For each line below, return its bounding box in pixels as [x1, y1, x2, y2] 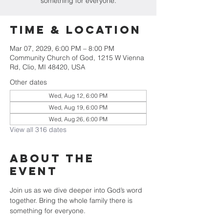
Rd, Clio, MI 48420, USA [10, 63, 85, 71]
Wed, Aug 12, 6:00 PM [49, 92, 108, 99]
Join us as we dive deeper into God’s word [10, 186, 144, 195]
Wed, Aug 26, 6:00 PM [49, 115, 108, 123]
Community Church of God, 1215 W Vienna [10, 53, 144, 62]
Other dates [10, 78, 47, 87]
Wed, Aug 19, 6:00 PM [49, 104, 108, 111]
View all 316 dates [10, 125, 66, 134]
